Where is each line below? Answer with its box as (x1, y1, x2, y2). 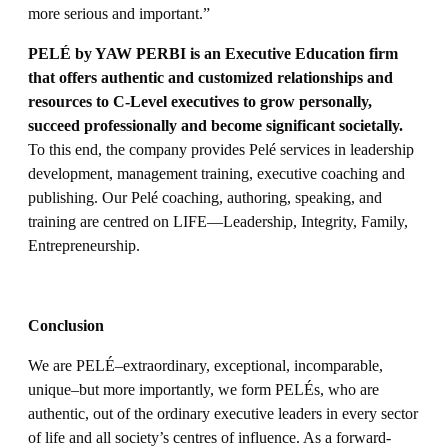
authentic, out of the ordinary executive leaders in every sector (28, 405, 418, 422)
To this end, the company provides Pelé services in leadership (28, 141, 414, 158)
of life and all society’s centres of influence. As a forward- (28, 429, 391, 446)
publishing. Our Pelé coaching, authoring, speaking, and (28, 189, 382, 206)
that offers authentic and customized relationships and (28, 69, 393, 86)
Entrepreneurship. (28, 237, 140, 254)
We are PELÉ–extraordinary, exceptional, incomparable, (28, 357, 383, 374)
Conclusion (28, 317, 104, 334)
